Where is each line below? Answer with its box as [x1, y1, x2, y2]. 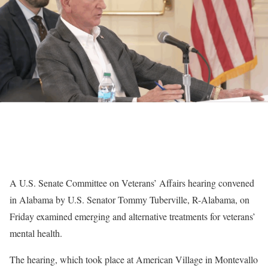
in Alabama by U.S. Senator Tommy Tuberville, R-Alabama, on [10, 193, 249, 206]
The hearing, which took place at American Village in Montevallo [10, 253, 258, 266]
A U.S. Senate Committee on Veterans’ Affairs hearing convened [10, 176, 254, 189]
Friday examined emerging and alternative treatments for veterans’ [10, 210, 255, 223]
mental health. [10, 227, 62, 239]
